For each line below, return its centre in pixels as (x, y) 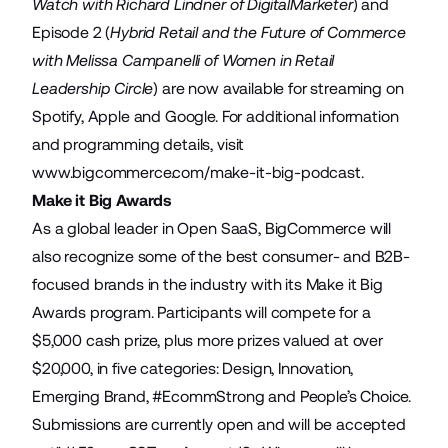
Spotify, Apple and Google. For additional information (215, 116)
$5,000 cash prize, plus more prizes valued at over (207, 340)
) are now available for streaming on (278, 88)
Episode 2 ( (71, 32)
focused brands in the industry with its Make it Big (207, 284)
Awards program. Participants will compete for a (201, 312)
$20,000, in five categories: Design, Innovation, (193, 368)
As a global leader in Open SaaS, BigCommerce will (212, 228)
